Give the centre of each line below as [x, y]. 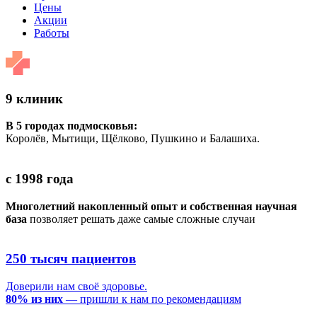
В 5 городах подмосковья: [71, 126]
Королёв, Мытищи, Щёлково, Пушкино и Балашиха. [133, 139]
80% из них [36, 299]
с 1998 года [40, 179]
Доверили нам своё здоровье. [76, 287]
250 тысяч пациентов [71, 259]
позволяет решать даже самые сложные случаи [141, 219]
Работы [52, 33]
